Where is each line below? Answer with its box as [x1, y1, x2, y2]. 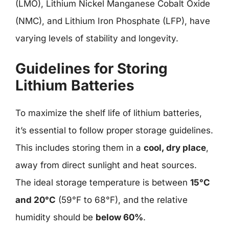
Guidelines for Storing [15, 59, 168, 77]
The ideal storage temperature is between [15, 177, 190, 188]
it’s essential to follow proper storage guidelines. [15, 125, 213, 135]
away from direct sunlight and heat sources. [15, 159, 197, 170]
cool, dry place [144, 142, 206, 153]
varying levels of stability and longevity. [15, 33, 178, 43]
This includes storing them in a [15, 142, 144, 153]
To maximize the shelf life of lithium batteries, [15, 107, 202, 118]
